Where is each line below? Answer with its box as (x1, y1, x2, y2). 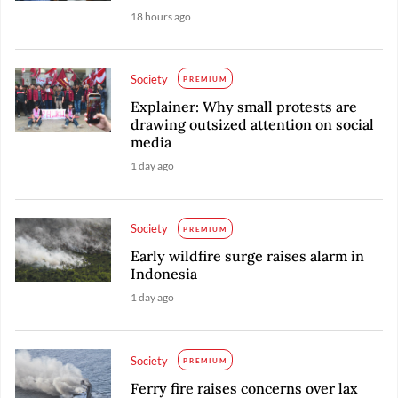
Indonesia (131, 265, 198, 283)
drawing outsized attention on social (131, 115, 375, 134)
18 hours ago (131, 10, 192, 24)
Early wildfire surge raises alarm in (131, 247, 365, 266)
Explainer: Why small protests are (131, 98, 358, 116)
